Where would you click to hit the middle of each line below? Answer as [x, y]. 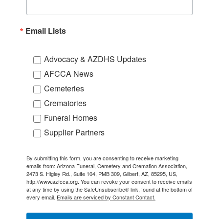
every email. [42, 197]
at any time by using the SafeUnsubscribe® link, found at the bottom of [109, 189]
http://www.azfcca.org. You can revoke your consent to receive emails [109, 181]
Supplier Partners [74, 132]
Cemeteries [64, 88]
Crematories [65, 103]
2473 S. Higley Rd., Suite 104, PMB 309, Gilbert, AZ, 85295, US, [102, 173]
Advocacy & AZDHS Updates [95, 59]
